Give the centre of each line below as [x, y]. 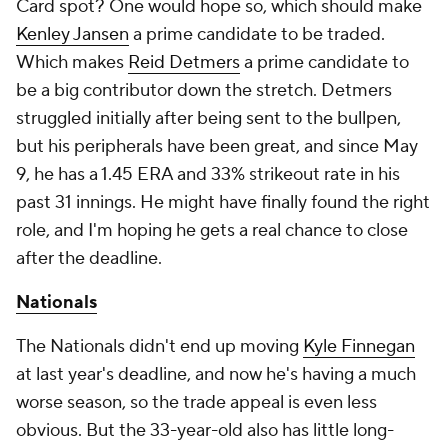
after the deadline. [91, 258]
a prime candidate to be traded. [257, 34]
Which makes [72, 62]
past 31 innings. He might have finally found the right [223, 202]
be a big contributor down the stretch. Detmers [204, 90]
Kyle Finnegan [359, 346]
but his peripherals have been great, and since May [217, 146]
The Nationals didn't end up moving [159, 346]
